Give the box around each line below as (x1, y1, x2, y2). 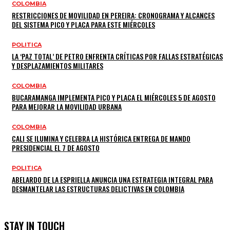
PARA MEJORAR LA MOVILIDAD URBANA (12, 101, 122, 112)
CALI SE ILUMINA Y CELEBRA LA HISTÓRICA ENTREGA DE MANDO (12, 132, 190, 144)
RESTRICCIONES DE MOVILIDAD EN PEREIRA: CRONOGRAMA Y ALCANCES (12, 9, 215, 21)
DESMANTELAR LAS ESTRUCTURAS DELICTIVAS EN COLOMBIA (12, 183, 184, 194)
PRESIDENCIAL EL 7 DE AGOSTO (12, 142, 100, 153)
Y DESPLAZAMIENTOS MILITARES (12, 60, 103, 71)
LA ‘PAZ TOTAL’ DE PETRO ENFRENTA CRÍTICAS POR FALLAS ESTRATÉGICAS (12, 50, 223, 62)
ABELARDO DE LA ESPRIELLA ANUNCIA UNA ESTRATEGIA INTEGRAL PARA (12, 174, 213, 185)
